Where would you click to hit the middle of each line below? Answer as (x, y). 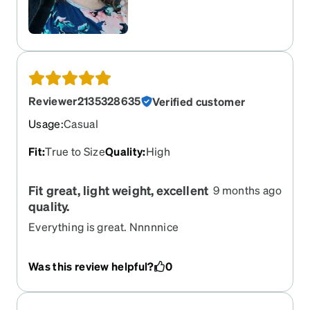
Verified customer (199, 101)
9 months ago (247, 190)
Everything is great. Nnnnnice (104, 226)
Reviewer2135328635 (85, 100)
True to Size (75, 151)
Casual (81, 123)
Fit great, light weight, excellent (119, 190)
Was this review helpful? (91, 266)
